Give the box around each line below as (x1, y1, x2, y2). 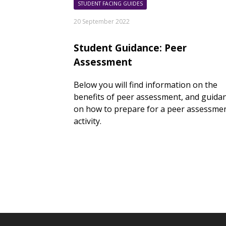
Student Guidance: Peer (74, 41, 187, 54)
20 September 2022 (74, 17, 130, 26)
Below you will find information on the (74, 79, 217, 90)
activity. (74, 115, 101, 127)
